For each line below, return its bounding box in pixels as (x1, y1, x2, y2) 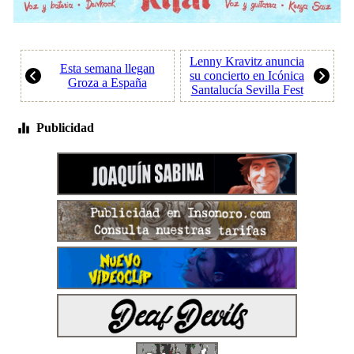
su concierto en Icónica (190, 69, 304, 82)
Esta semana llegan (59, 62, 155, 75)
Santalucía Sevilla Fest (190, 83, 303, 96)
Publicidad (33, 121, 94, 134)
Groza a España (67, 76, 147, 89)
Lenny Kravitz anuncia (190, 55, 304, 68)
